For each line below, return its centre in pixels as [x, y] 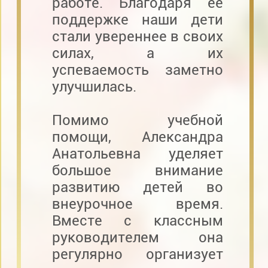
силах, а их [137, 53]
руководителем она [137, 237]
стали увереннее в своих [137, 36]
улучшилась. [94, 86]
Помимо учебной [137, 120]
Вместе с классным [137, 220]
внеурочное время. [137, 204]
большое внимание [137, 170]
